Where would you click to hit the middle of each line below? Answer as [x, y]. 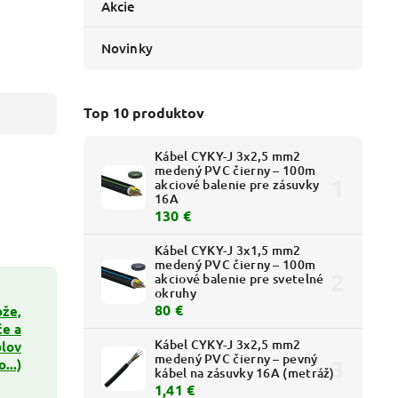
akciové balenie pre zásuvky [237, 185]
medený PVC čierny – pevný [236, 359]
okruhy [175, 293]
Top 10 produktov [144, 112]
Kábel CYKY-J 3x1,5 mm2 [228, 251]
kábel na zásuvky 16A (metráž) [245, 373]
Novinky [127, 48]
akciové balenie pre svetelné [239, 279]
